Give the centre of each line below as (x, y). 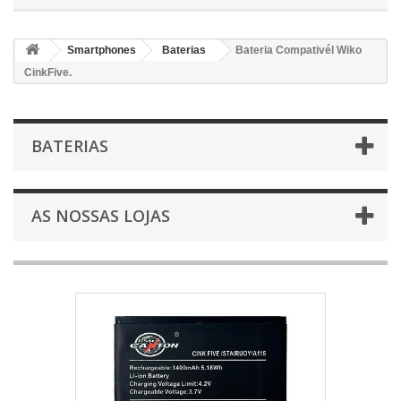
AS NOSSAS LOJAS (101, 216)
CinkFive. (48, 73)
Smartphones (102, 50)
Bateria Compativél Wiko (299, 50)
